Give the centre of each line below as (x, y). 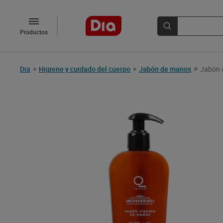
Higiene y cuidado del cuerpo (85, 69)
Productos (34, 32)
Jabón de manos (165, 69)
